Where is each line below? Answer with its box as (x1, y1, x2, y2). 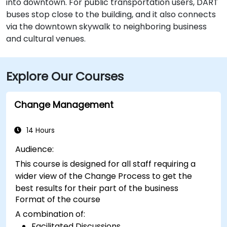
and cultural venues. (6, 32, 86, 45)
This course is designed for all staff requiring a (15, 158, 196, 170)
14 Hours (24, 125, 55, 135)
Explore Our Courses (6, 67, 124, 85)
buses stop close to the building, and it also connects (6, 8, 216, 20)
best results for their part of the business (15, 182, 179, 194)
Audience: (15, 143, 54, 155)
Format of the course (15, 193, 101, 205)
